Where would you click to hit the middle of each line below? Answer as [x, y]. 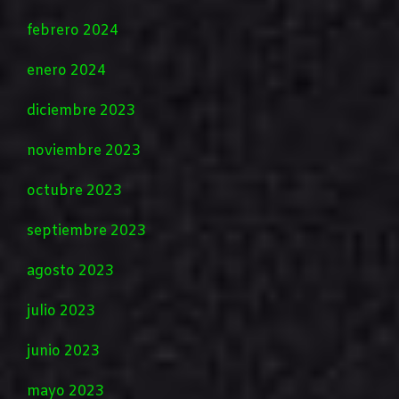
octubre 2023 [74, 191]
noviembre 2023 [84, 151]
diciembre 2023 [81, 111]
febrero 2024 [73, 31]
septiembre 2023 [86, 232]
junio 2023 [63, 352]
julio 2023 [61, 312]
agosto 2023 [70, 272]
